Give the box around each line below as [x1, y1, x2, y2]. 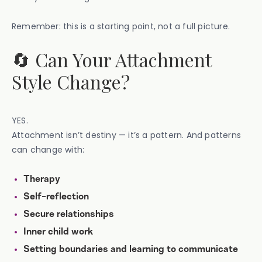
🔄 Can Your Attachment [12, 47, 211, 72]
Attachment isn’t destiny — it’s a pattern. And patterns [12, 129, 242, 141]
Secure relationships [23, 210, 114, 219]
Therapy [23, 175, 60, 184]
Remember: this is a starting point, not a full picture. [12, 20, 230, 32]
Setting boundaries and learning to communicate [23, 245, 238, 254]
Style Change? [12, 69, 130, 94]
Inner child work [23, 227, 93, 237]
